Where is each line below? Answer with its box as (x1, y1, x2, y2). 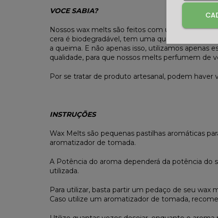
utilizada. (50, 166, 79, 176)
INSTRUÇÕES (50, 110, 96, 119)
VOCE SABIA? (50, 6, 98, 16)
